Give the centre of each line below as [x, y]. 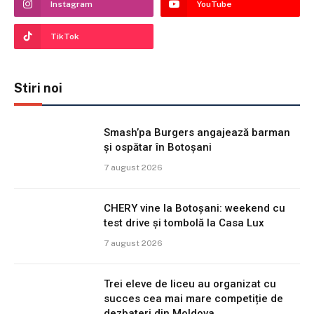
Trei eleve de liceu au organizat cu [190, 284]
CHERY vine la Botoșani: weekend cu [194, 208]
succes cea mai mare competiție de [193, 298]
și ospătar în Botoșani [158, 147]
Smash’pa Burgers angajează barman [197, 132]
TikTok [65, 36]
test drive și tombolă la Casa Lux [184, 223]
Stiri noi [38, 88]
